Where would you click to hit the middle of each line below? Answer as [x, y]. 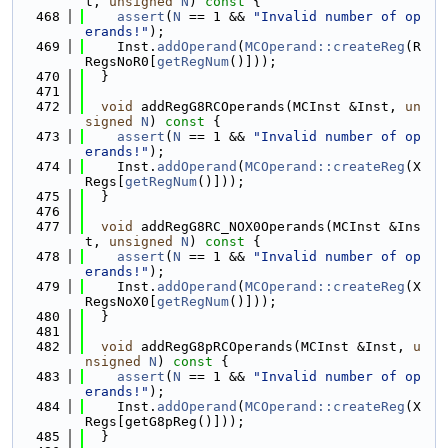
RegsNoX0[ [121, 301]
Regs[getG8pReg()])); [165, 421]
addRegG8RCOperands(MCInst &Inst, [269, 106]
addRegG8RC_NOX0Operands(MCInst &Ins [277, 226]
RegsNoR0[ [121, 61]
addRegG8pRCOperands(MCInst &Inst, [273, 346]
